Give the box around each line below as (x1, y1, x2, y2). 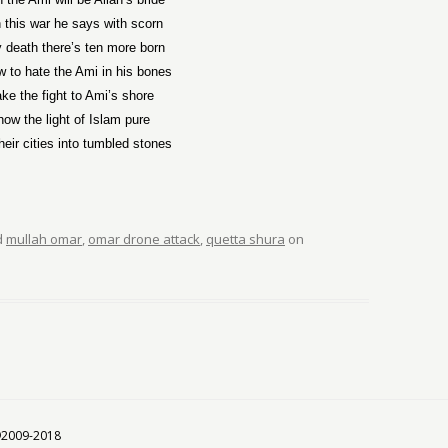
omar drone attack (88, 230, 200, 248)
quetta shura (206, 230, 285, 248)
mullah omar (6, 230, 82, 248)
